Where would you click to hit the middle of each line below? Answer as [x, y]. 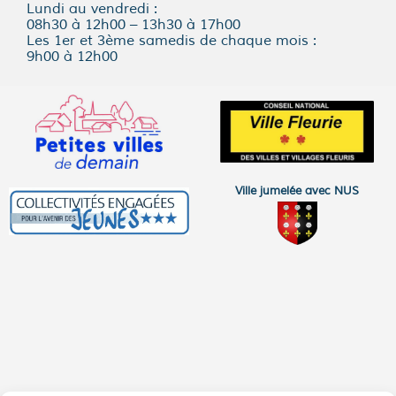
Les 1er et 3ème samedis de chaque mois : [171, 40]
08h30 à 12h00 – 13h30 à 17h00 [133, 24]
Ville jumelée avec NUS [297, 190]
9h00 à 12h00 [72, 56]
